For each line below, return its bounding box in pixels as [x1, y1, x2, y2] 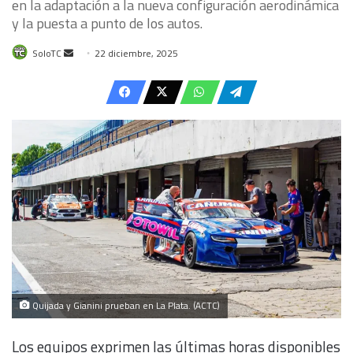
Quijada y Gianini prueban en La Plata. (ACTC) [30, 298, 220, 313]
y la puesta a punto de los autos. [12, 12, 203, 34]
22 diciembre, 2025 [95, 45, 178, 61]
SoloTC [32, 45, 61, 61]
